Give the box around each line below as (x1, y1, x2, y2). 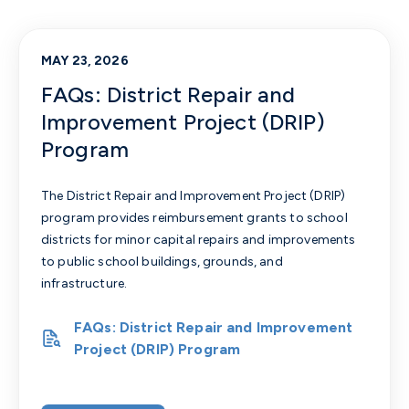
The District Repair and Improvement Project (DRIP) (41, 187, 346, 204)
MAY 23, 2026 (41, 52, 129, 68)
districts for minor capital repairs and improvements (41, 231, 356, 247)
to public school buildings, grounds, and (41, 253, 283, 269)
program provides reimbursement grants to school (41, 209, 348, 225)
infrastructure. (41, 275, 128, 291)
